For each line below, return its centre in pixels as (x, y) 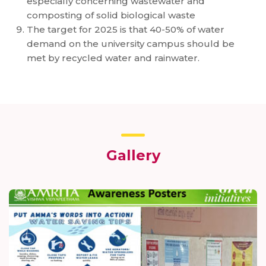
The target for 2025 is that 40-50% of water (126, 29)
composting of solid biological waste (111, 15)
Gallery (133, 155)
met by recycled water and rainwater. (113, 58)
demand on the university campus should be (131, 44)
